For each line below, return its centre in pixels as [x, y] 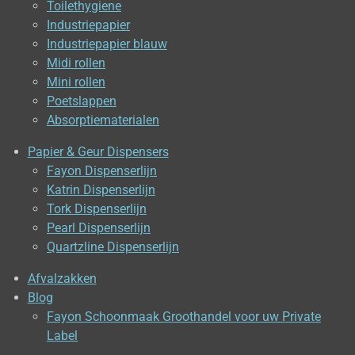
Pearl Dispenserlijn [99, 228]
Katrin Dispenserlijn [101, 190]
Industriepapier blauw [107, 44]
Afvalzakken [62, 279]
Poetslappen [82, 101]
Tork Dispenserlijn [97, 209]
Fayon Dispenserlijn [102, 171]
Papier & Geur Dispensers [98, 152]
